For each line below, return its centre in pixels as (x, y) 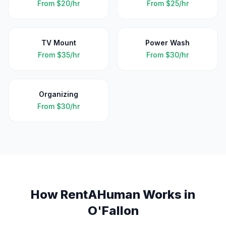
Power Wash (167, 43)
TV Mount (59, 43)
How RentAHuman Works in (113, 194)
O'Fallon (113, 211)
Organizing (59, 94)
